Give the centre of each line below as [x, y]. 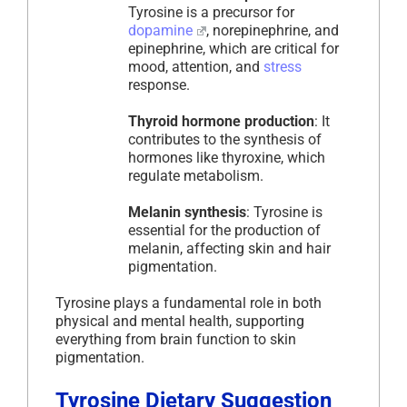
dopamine [160, 31]
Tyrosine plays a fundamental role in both [189, 303]
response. [159, 85]
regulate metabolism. [196, 176]
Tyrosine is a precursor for [211, 13]
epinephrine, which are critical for [233, 49]
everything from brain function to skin [176, 340]
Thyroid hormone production [221, 122]
